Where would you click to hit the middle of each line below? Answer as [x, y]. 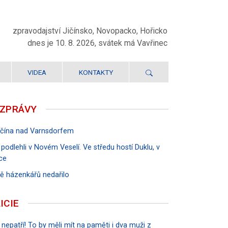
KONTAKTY [96, 73]
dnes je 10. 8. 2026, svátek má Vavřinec [97, 43]
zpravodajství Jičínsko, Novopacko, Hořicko [90, 31]
